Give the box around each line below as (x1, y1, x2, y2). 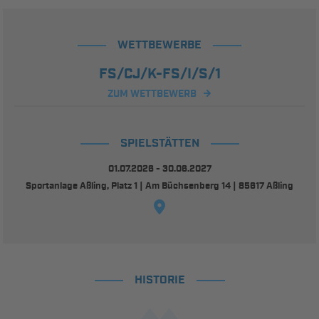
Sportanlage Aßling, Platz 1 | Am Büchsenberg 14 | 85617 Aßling (26, 179, 293, 192)
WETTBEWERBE (117, 37, 202, 53)
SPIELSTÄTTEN (120, 135, 199, 151)
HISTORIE (134, 272, 185, 288)
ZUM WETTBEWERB (107, 87, 197, 100)
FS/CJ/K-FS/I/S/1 (98, 64, 221, 83)
